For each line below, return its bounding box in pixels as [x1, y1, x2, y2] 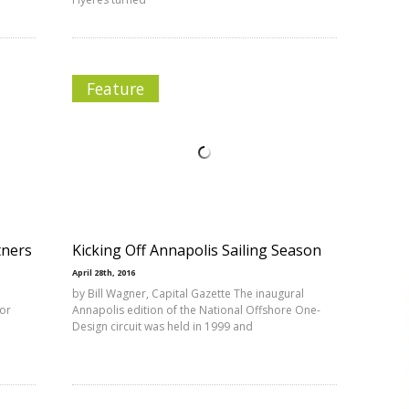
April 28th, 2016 [72, 267, 135, 278]
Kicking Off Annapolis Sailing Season [72, 240, 321, 260]
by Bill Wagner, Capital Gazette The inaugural [72, 286, 304, 301]
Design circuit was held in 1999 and [72, 319, 253, 334]
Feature [87, 78, 144, 100]
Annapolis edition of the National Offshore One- [72, 302, 320, 318]
